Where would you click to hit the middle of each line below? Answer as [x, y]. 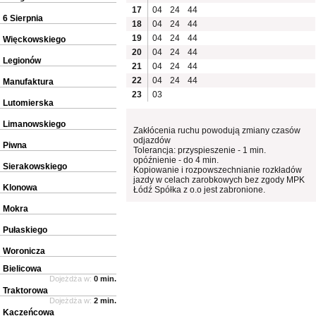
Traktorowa [25, 290]
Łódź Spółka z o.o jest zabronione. [200, 189]
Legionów [22, 60]
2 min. [105, 300]
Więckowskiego [34, 39]
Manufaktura [28, 81]
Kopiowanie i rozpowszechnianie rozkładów [218, 170]
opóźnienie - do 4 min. [176, 160]
